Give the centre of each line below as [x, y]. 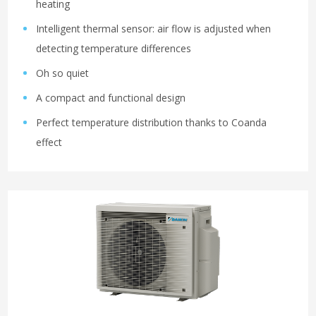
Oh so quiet [62, 73]
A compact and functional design [111, 98]
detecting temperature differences [114, 49]
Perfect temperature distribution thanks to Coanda [151, 123]
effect [49, 142]
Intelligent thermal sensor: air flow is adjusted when [153, 29]
